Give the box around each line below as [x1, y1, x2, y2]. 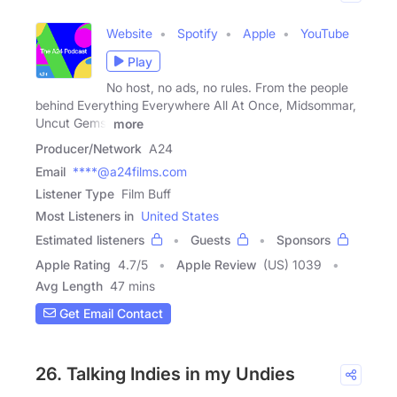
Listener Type [35, 185, 114, 201]
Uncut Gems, [35, 115, 110, 131]
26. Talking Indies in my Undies [35, 362, 295, 385]
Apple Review [176, 256, 256, 272]
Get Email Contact [56, 306, 163, 322]
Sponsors [276, 231, 331, 247]
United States [141, 207, 219, 223]
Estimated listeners [35, 231, 144, 247]
